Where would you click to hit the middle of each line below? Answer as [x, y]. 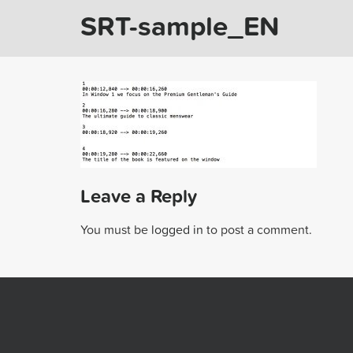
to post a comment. [258, 230]
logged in [177, 230]
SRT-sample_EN [180, 26]
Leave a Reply [139, 196]
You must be [116, 230]
